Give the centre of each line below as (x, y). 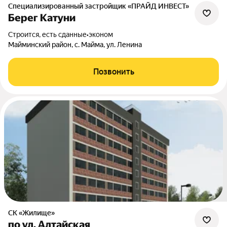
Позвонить (113, 72)
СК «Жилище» (34, 213)
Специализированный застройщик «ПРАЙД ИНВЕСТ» (101, 6)
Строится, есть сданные (50, 34)
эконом (101, 34)
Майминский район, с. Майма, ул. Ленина (75, 45)
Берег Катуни (42, 18)
